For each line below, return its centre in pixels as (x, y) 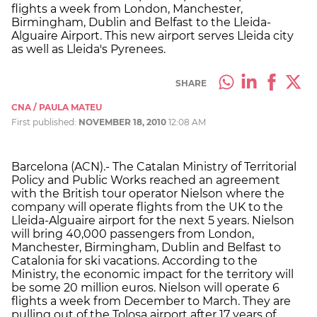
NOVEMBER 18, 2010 (122, 122)
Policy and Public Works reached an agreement (146, 180)
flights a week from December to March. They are (151, 301)
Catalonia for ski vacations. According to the (134, 260)
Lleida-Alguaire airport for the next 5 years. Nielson (153, 220)
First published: (45, 122)
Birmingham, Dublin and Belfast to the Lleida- (141, 22)
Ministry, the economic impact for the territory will (152, 274)
